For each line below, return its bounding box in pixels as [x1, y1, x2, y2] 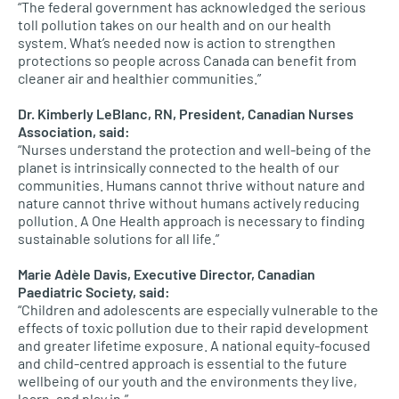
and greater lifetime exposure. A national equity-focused [18, 337, 370, 354]
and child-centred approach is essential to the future [18, 354, 347, 371]
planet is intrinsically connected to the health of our [18, 159, 339, 175]
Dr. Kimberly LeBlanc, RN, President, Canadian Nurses [18, 105, 354, 122]
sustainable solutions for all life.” [18, 230, 219, 247]
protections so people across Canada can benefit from [18, 52, 356, 69]
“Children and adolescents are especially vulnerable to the [18, 301, 379, 318]
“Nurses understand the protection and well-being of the [18, 141, 371, 158]
